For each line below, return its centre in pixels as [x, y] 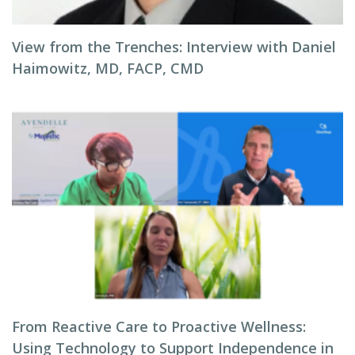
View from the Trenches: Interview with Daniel [174, 47]
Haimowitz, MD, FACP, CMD [108, 68]
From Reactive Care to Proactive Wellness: [159, 326]
